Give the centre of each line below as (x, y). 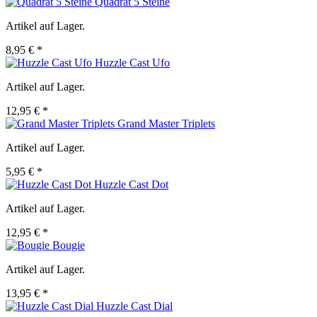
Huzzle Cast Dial (134, 306)
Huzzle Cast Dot (131, 185)
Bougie (69, 246)
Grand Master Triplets (166, 124)
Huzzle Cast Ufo (132, 63)
